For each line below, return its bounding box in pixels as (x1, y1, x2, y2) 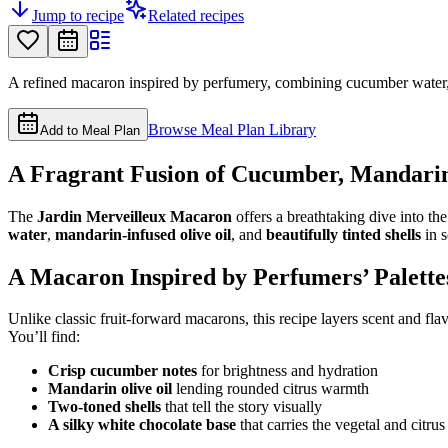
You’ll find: (8, 328, 80, 346)
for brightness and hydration (197, 362, 378, 380)
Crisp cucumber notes (48, 362, 197, 380)
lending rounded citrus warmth (172, 380, 369, 398)
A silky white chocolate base (48, 416, 236, 434)
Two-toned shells (48, 398, 161, 416)
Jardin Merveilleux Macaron (37, 207, 232, 225)
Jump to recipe (32, 6, 124, 24)
